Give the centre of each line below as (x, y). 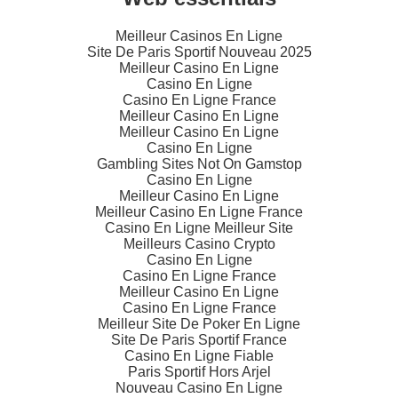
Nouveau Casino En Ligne (199, 388)
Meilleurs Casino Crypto (199, 244)
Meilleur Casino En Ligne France (199, 212)
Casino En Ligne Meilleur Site (199, 228)
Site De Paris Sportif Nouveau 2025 (199, 52)
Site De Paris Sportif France (199, 340)
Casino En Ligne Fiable (199, 356)
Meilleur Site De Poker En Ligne (199, 324)
